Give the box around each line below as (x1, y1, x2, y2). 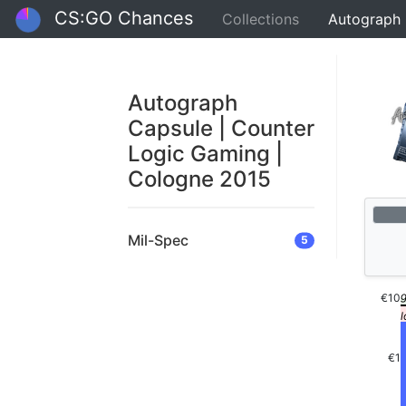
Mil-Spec (128, 231, 188, 249)
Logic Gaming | (128, 140, 283, 167)
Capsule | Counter (128, 115, 314, 141)
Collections (222, 9, 299, 28)
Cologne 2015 (128, 166, 271, 192)
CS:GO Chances (54, 7, 193, 29)
